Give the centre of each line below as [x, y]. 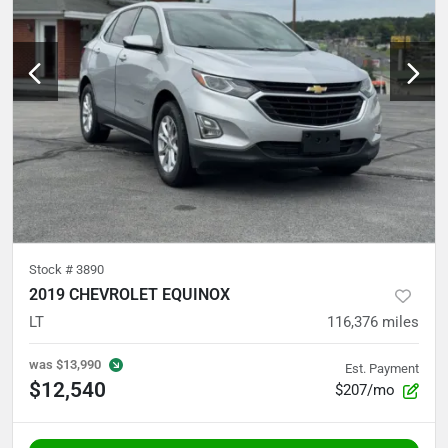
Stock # [52, 270]
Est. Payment [382, 369]
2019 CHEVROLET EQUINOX [129, 295]
